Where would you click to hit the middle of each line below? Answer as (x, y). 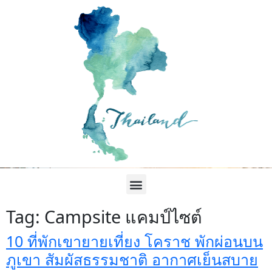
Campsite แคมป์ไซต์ (123, 216)
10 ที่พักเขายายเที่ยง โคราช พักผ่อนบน (134, 241)
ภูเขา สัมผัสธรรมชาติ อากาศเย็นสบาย (132, 259)
